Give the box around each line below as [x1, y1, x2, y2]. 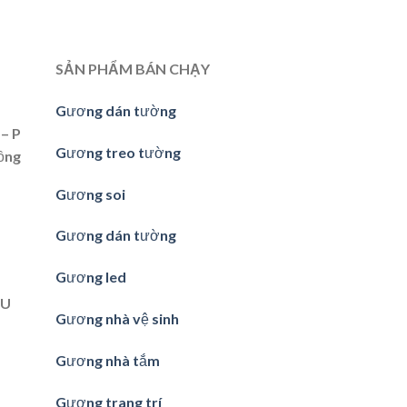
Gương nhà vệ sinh [55, 310, 179, 328]
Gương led [55, 268, 126, 286]
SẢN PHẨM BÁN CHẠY [55, 60, 210, 78]
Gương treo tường [55, 143, 181, 161]
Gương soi [55, 184, 125, 203]
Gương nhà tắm [55, 351, 160, 369]
